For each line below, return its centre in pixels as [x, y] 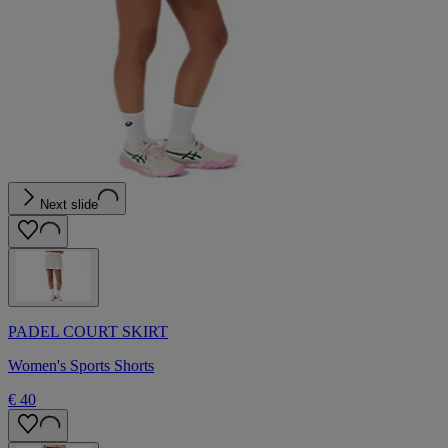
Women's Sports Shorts [81, 366]
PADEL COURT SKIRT [88, 332]
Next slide [69, 205]
